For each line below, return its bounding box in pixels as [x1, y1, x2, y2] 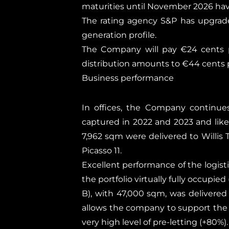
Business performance [82, 73, 174, 83]
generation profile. [82, 30, 156, 40]
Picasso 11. [82, 146, 122, 155]
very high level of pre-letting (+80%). [82, 217, 228, 227]
